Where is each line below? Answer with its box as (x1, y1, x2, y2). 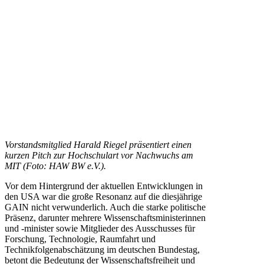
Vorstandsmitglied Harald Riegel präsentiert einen (5, 139, 192, 150)
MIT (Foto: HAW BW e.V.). (5, 160, 106, 171)
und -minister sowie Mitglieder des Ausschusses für (5, 223, 195, 233)
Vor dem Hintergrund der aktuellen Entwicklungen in (5, 180, 203, 191)
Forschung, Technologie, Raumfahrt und (5, 233, 156, 244)
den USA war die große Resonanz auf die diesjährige (5, 191, 202, 202)
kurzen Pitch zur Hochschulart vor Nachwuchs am (5, 150, 193, 160)
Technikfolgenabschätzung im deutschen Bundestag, (5, 244, 200, 255)
